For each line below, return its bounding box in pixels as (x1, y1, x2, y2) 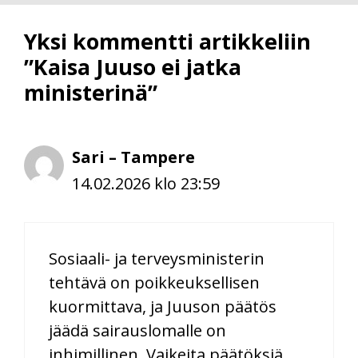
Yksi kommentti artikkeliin (24, 26, 311, 56)
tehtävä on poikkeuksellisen (49, 271, 260, 293)
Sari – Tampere (72, 145, 195, 168)
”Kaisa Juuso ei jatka (24, 51, 241, 82)
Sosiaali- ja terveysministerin (49, 247, 265, 269)
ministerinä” (24, 77, 157, 107)
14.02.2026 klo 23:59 (72, 172, 220, 194)
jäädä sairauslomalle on (49, 319, 226, 341)
